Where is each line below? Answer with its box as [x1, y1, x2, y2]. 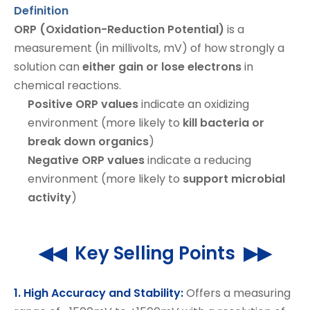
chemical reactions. [14, 77, 121, 93]
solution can [14, 59, 82, 75]
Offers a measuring [186, 285, 291, 301]
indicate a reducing [145, 152, 251, 168]
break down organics [28, 134, 149, 149]
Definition [14, 3, 69, 19]
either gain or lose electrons [82, 59, 241, 75]
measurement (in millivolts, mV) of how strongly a [14, 40, 284, 56]
